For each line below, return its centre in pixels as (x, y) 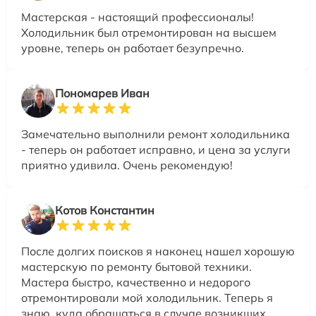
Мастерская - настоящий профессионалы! (138, 17)
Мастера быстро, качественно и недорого (136, 282)
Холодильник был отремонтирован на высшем (149, 32)
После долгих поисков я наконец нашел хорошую (158, 251)
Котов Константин (105, 210)
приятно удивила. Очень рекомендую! (127, 165)
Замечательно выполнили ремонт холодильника (156, 134)
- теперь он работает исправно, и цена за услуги (156, 150)
